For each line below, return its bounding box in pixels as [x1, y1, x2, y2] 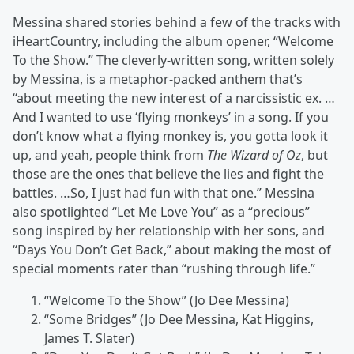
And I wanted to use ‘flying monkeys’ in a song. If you [13, 108, 329, 126]
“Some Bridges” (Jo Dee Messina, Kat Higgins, [44, 311, 314, 329]
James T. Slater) [44, 330, 134, 348]
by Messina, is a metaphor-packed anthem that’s [13, 70, 303, 88]
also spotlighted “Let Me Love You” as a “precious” [13, 203, 310, 221]
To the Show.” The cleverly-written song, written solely [13, 51, 334, 70]
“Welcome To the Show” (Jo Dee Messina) [44, 292, 289, 310]
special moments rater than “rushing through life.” [13, 260, 315, 278]
